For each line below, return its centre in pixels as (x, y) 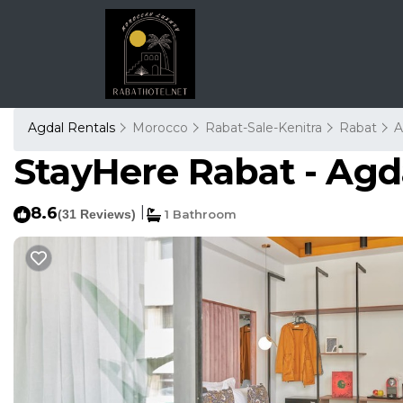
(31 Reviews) (97, 214)
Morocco (160, 128)
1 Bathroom (199, 214)
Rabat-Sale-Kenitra (264, 128)
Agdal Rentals (73, 128)
